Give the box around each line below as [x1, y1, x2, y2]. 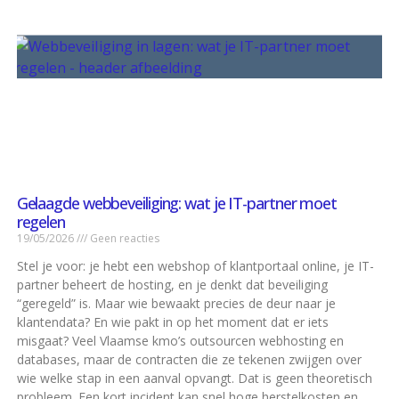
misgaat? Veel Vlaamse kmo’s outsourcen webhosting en [16, 332, 344, 350]
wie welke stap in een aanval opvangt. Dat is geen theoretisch [16, 370, 372, 387]
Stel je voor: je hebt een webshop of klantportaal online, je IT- [16, 257, 374, 275]
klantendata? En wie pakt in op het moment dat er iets [16, 313, 329, 331]
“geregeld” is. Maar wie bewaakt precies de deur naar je [16, 295, 336, 313]
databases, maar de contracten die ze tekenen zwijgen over [16, 351, 362, 369]
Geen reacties [86, 231, 159, 247]
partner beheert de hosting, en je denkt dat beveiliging [16, 276, 328, 294]
